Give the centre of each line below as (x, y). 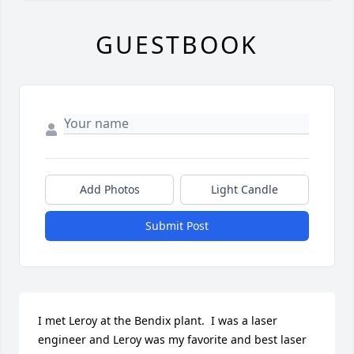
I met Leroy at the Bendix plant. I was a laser (158, 321)
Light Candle (245, 190)
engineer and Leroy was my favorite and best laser (172, 340)
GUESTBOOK (177, 45)
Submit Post (177, 226)
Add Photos (109, 190)
